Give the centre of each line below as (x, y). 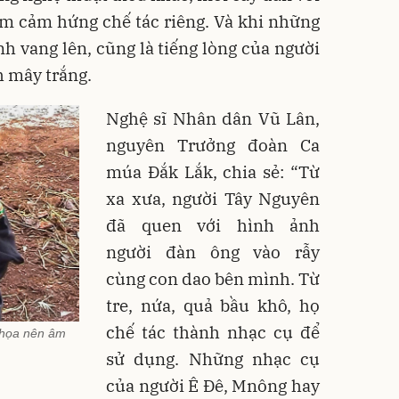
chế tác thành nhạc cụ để (213, 332)
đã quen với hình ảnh (213, 225)
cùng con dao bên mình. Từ (213, 278)
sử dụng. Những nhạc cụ (213, 358)
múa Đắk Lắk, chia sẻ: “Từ (213, 171)
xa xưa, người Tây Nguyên (213, 198)
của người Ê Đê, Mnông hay (213, 385)
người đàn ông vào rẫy (213, 252)
